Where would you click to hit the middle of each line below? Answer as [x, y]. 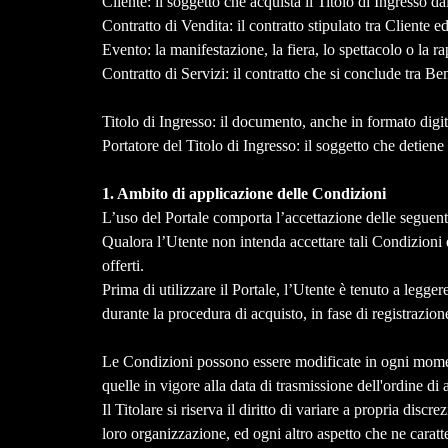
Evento [124, 50]
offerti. [122, 266]
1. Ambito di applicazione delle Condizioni [243, 194]
